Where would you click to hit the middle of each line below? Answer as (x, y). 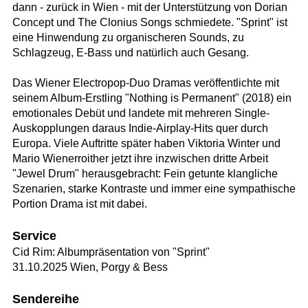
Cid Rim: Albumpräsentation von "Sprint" (111, 252)
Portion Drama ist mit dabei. (79, 204)
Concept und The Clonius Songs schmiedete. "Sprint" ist (150, 23)
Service (34, 235)
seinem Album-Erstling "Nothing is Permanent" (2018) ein (152, 98)
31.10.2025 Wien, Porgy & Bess (90, 267)
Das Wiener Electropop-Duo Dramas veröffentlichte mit (145, 83)
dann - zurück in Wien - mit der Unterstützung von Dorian (150, 8)
